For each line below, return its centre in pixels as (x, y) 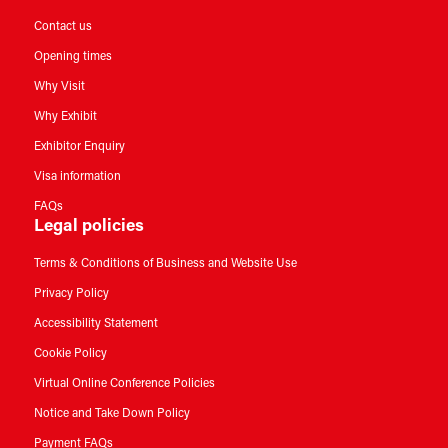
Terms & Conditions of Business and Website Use (165, 264)
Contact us (62, 27)
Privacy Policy (71, 294)
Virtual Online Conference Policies (124, 384)
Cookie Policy (70, 354)
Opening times (72, 57)
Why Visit (59, 87)
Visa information (77, 177)
